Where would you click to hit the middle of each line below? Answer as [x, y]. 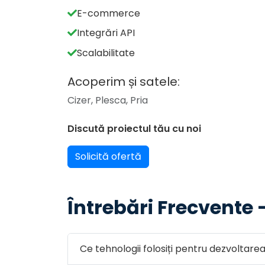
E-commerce [109, 13]
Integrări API [106, 33]
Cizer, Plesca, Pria [108, 100]
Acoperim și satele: [124, 81]
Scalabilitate [106, 53]
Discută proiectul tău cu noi [134, 128]
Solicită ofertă [108, 156]
